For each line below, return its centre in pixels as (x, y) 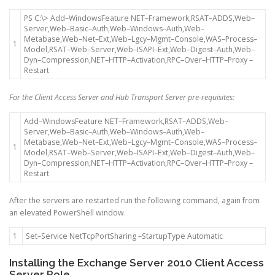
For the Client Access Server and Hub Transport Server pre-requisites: (122, 98)
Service (55, 236)
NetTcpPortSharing (103, 236)
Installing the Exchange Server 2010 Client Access (137, 262)
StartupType (165, 236)
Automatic (205, 236)
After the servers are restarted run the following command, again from (134, 200)
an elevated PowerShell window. (68, 212)
